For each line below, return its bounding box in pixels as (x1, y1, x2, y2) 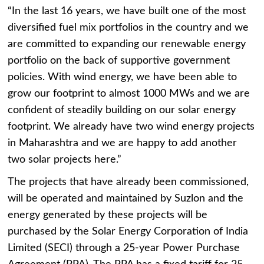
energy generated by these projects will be (8, 210, 208, 221)
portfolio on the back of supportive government (8, 55, 230, 67)
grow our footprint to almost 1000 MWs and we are (8, 88, 250, 100)
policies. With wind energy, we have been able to (8, 72, 237, 83)
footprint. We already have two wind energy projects (8, 121, 255, 133)
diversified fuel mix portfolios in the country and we (8, 22, 249, 34)
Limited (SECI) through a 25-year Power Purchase (8, 243, 240, 254)
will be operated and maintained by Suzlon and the (8, 193, 244, 204)
